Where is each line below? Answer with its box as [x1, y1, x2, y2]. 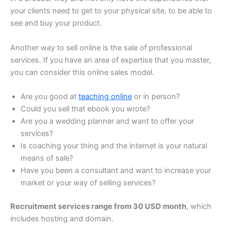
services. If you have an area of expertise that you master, [10, 55, 211, 65]
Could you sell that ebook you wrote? [21, 104, 150, 114]
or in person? [132, 92, 180, 102]
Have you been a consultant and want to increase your [21, 166, 211, 176]
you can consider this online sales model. [10, 67, 154, 77]
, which [186, 202, 212, 211]
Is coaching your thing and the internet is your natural [21, 141, 207, 151]
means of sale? [21, 154, 73, 163]
